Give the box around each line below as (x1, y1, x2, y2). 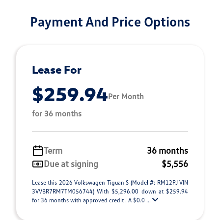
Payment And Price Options (30, 13, 190, 29)
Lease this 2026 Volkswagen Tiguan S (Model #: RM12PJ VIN (32, 179, 188, 186)
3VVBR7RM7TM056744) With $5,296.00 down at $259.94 (32, 188, 188, 195)
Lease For (32, 62, 82, 76)
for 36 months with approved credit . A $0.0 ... (32, 196, 152, 204)
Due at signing (44, 158, 98, 169)
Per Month (108, 91, 144, 101)
